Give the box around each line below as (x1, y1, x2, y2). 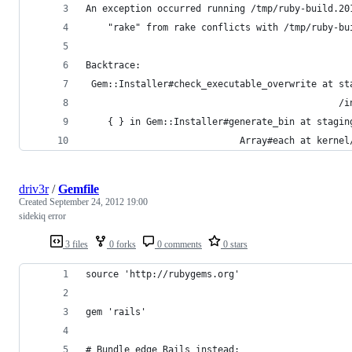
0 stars (221, 239, 247, 251)
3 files (63, 239, 88, 251)
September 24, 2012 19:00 (49, 196, 148, 208)
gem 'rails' (86, 306, 146, 318)
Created (19, 196, 49, 208)
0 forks (107, 239, 136, 251)
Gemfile (58, 182, 99, 196)
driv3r (19, 182, 49, 196)
